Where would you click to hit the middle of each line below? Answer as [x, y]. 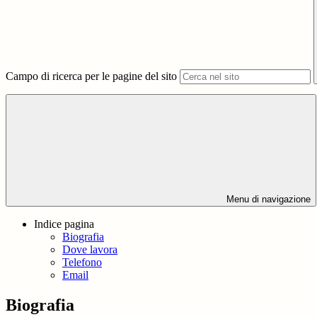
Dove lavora [90, 250]
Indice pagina [64, 224]
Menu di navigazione [267, 200]
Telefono [82, 263]
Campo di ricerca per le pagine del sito [91, 76]
